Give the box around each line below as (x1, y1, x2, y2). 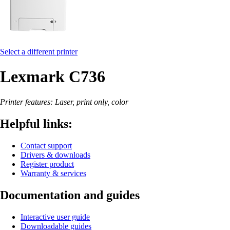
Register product (21, 159, 74, 168)
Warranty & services (21, 168, 86, 178)
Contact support (21, 141, 72, 150)
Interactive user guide (21, 212, 90, 221)
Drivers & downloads (21, 150, 90, 159)
